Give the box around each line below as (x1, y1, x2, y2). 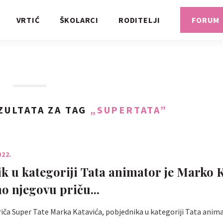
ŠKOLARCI (59, 15, 99, 25)
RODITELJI (118, 15, 161, 25)
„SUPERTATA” (90, 104, 167, 116)
